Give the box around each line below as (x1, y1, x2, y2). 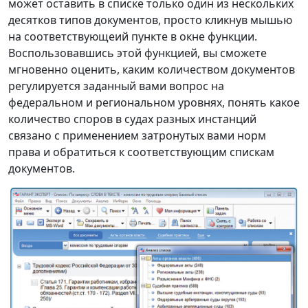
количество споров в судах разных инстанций (8, 111, 256, 127)
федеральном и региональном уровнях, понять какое (8, 95, 300, 111)
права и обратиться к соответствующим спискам (8, 144, 274, 160)
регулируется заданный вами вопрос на (8, 78, 224, 94)
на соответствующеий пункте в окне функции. (8, 29, 257, 45)
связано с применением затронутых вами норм (8, 128, 266, 144)
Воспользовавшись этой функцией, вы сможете (8, 45, 267, 61)
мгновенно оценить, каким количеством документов (8, 62, 295, 78)
